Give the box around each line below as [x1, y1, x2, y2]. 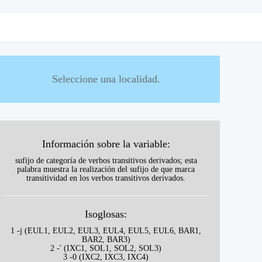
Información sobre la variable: [42, 138, 170, 150]
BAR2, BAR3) [81, 235, 130, 244]
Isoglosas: [85, 208, 127, 220]
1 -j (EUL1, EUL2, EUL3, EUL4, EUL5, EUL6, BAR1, [11, 226, 201, 235]
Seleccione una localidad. [51, 73, 160, 85]
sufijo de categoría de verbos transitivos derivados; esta [15, 156, 197, 165]
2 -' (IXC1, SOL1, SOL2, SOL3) [50, 244, 161, 253]
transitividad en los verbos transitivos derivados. [26, 174, 185, 182]
